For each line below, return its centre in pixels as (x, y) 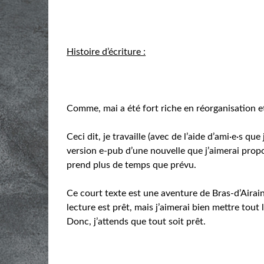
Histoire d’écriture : (106, 52)
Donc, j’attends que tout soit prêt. (136, 221)
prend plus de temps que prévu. (132, 165)
